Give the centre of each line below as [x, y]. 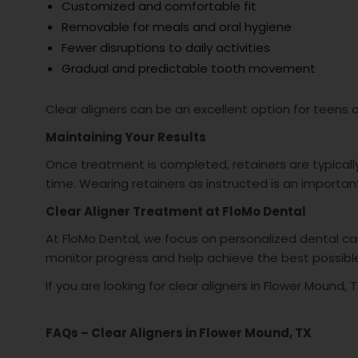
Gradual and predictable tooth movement [188, 68]
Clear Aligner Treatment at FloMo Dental [175, 211]
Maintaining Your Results [125, 137]
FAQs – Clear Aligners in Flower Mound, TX [178, 332]
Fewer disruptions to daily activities [165, 47]
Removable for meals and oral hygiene [176, 26]
